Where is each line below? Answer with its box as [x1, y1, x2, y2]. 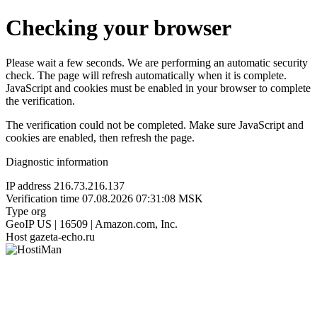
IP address [6, 179, 51, 192]
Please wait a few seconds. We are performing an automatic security [6, 56, 308, 69]
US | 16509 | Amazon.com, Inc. [37, 217, 178, 230]
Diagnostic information [6, 155, 108, 168]
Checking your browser [6, 15, 231, 41]
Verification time [6, 192, 79, 204]
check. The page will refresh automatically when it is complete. [6, 69, 287, 81]
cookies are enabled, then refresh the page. [6, 131, 195, 144]
